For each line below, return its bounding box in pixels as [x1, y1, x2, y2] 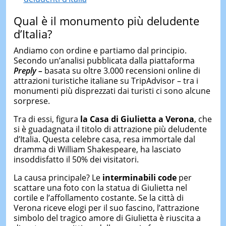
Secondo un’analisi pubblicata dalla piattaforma [13, 55, 195, 67]
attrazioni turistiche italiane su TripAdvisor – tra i [13, 75, 198, 87]
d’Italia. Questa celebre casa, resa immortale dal [13, 134, 195, 145]
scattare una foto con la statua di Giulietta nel [13, 182, 187, 194]
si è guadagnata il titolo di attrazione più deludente [13, 124, 207, 135]
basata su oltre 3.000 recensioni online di [42, 65, 200, 77]
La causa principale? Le [13, 172, 102, 184]
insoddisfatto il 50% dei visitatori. [13, 154, 139, 165]
